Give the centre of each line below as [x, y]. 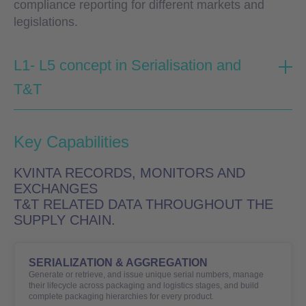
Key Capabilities [71, 141]
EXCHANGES [56, 188]
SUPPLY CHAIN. [65, 220]
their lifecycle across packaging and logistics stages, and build [144, 285]
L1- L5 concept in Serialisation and [127, 65]
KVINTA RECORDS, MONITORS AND [129, 172]
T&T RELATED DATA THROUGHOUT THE [143, 204]
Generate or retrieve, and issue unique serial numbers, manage [146, 274]
